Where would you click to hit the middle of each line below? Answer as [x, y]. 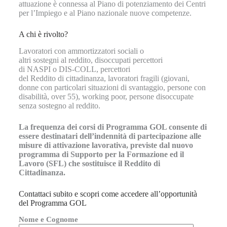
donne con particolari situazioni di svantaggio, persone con [112, 87]
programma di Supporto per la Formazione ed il [101, 154]
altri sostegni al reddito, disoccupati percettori [90, 60]
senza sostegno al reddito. [59, 105]
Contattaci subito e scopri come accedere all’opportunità [108, 194]
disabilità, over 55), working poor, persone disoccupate [106, 96]
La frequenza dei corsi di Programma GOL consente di [112, 127]
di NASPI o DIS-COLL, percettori [74, 69]
